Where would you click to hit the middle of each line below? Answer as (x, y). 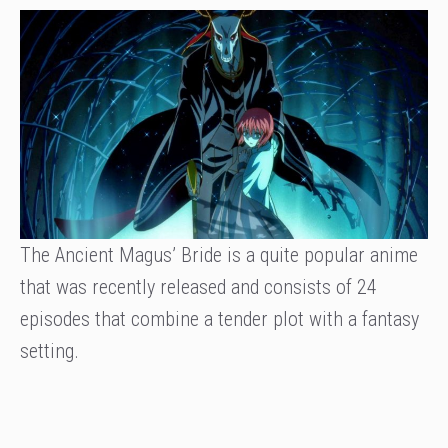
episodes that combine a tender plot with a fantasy (219, 319)
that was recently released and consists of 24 (198, 287)
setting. (49, 351)
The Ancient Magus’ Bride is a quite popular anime (219, 255)
